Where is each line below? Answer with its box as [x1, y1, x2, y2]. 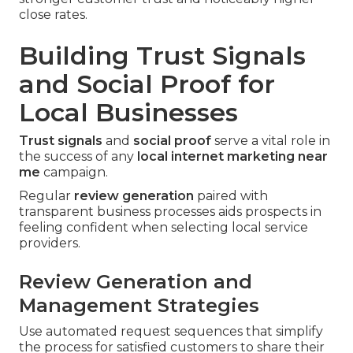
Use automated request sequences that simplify [19, 323, 323, 339]
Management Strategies [19, 293, 259, 317]
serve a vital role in [211, 132, 330, 148]
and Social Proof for [19, 68, 275, 99]
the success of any [19, 148, 137, 164]
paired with [194, 188, 268, 203]
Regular [19, 188, 74, 203]
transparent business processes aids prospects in [19, 203, 321, 219]
